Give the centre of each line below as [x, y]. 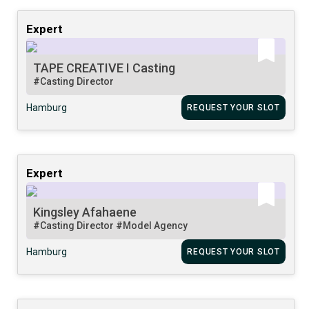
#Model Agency [152, 225]
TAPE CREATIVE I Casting [104, 68]
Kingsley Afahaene [85, 212]
